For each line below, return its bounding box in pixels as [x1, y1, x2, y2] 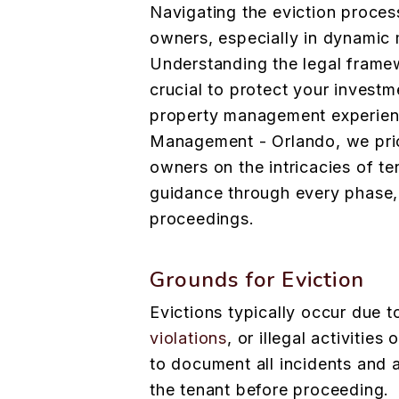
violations [150, 329, 228, 348]
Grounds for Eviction [150, 265, 364, 295]
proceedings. [150, 209, 255, 229]
